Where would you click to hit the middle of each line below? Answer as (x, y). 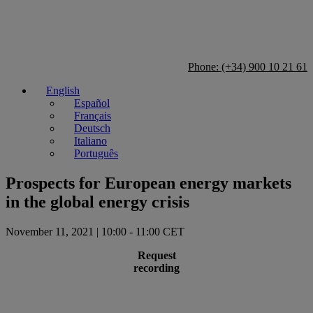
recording (156, 268)
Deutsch (92, 128)
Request (156, 255)
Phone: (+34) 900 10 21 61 (248, 67)
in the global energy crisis (97, 202)
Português (96, 153)
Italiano (90, 141)
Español (92, 103)
